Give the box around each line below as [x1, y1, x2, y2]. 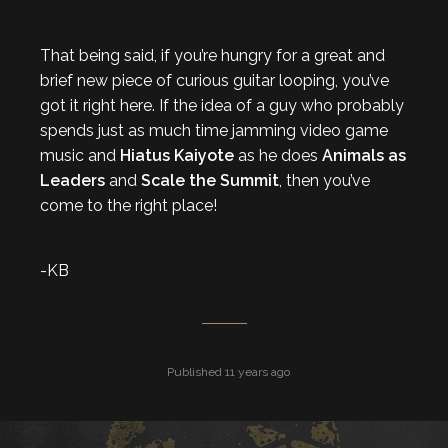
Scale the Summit [141, 171, 279, 190]
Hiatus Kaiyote [120, 146, 238, 165]
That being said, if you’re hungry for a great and [40, 46, 385, 65]
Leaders [40, 171, 105, 190]
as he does [238, 146, 322, 165]
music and [40, 146, 120, 165]
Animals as [322, 146, 406, 165]
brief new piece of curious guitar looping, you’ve [40, 71, 389, 90]
